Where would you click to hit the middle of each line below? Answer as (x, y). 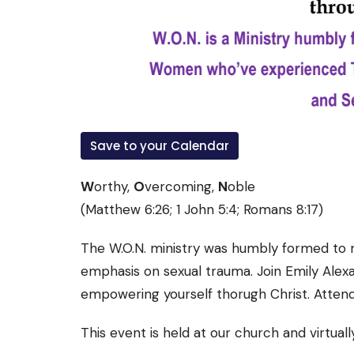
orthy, (114, 187)
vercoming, (181, 187)
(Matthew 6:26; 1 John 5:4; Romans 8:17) (202, 210)
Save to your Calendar (160, 146)
